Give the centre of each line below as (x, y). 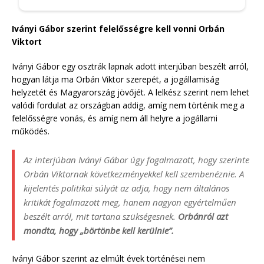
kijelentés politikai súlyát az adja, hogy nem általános (126, 188)
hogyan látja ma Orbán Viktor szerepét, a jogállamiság (115, 79)
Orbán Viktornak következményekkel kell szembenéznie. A (134, 174)
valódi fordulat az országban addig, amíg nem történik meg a (128, 105)
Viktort (27, 41)
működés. (31, 131)
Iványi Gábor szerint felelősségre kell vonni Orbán (118, 28)
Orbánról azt (203, 216)
